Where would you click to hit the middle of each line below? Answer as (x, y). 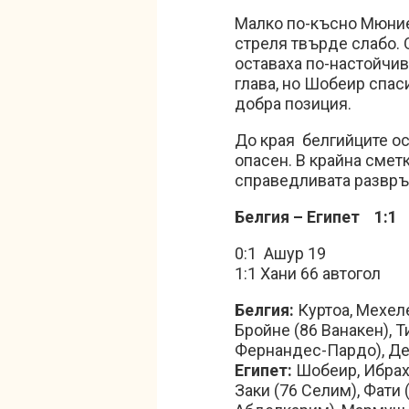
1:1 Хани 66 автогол (308, 273)
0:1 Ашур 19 (280, 253)
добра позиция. (295, 104)
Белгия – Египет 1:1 (316, 217)
